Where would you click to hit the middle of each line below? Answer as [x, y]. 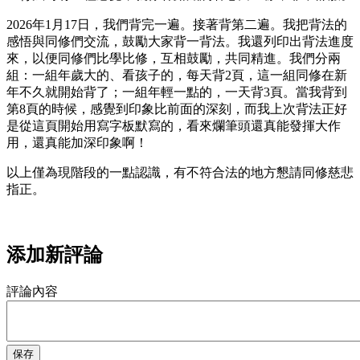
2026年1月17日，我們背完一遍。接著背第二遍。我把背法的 [177, 24]
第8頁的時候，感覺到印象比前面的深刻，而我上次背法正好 [177, 108]
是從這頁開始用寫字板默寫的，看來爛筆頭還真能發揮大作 [174, 125]
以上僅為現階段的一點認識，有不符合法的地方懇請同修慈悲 [180, 172]
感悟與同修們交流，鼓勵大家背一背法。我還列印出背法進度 [180, 41]
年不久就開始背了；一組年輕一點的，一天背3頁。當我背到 [177, 92]
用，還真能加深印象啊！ [77, 142]
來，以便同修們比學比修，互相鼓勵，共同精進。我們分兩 [174, 58]
